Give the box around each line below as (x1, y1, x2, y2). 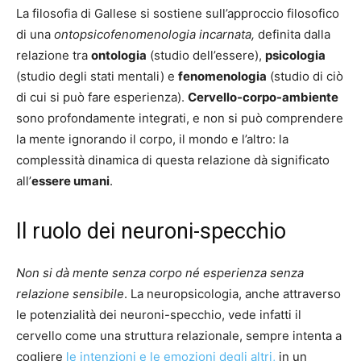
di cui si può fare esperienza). (16, 89, 188, 105)
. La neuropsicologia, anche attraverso (124, 285, 341, 301)
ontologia (91, 47, 147, 63)
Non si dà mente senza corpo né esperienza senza (16, 264, 304, 280)
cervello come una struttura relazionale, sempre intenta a (16, 327, 342, 343)
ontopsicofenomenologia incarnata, (54, 26, 258, 42)
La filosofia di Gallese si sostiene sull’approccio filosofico (16, 5, 339, 21)
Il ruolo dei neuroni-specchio (16, 218, 286, 244)
